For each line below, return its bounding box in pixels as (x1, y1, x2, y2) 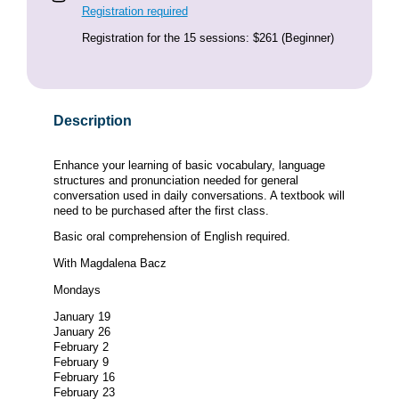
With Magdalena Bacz (53, 256, 167, 271)
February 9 (53, 354, 109, 369)
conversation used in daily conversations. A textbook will (53, 188, 345, 202)
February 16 (53, 370, 115, 384)
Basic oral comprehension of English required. (53, 230, 294, 244)
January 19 (53, 309, 110, 323)
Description (53, 112, 132, 128)
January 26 (53, 324, 110, 338)
